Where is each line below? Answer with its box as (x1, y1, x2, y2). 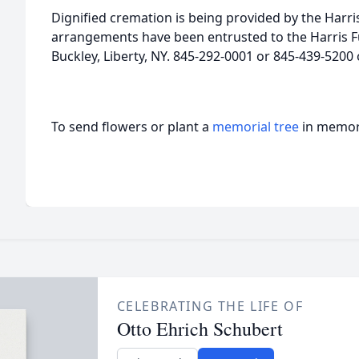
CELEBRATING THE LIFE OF (116, 297, 304, 315)
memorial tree (212, 118, 299, 135)
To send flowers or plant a (51, 118, 212, 135)
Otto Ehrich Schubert (116, 316, 283, 341)
